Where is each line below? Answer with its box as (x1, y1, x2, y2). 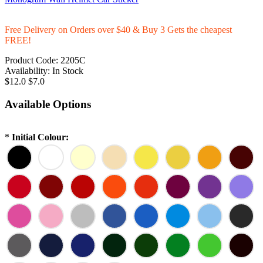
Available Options (5, 97, 91, 110)
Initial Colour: (12, 132, 69, 143)
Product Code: (5, 55, 58, 65)
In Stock (52, 65, 83, 76)
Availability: (5, 65, 50, 76)
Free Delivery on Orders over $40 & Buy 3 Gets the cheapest (5, 24, 232, 35)
